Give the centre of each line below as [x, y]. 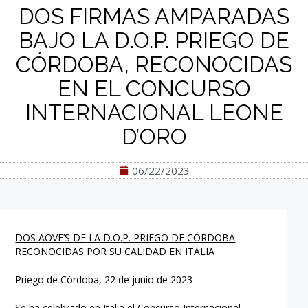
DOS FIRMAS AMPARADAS [154, 16]
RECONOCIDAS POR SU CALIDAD [92, 251]
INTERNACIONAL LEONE [154, 112]
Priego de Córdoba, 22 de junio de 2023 [104, 279]
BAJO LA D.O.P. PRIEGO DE [154, 40]
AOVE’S [56, 237]
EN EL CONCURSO [154, 88]
